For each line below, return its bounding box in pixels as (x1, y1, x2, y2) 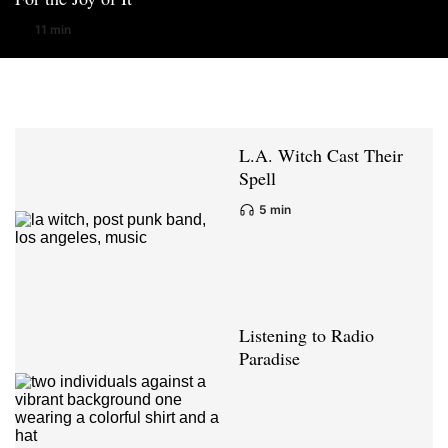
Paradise (239, 346, 300, 371)
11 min (35, 21, 71, 37)
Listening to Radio (239, 323, 374, 348)
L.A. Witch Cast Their (239, 143, 403, 168)
